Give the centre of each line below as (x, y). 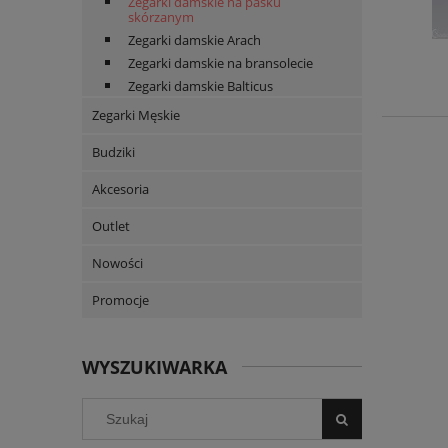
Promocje (120, 300)
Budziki (113, 152)
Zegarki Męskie (136, 115)
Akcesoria (120, 189)
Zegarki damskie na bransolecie (220, 63)
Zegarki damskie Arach (194, 40)
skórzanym (161, 17)
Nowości (117, 263)
